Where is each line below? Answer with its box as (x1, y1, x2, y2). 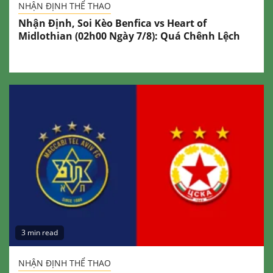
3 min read (21, 227, 58, 238)
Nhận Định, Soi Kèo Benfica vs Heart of (18, 16, 207, 30)
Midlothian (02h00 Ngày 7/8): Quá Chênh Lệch (18, 29, 240, 43)
